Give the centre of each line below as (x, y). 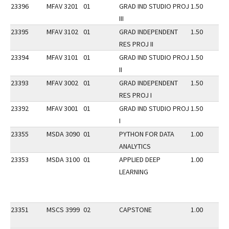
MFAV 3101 (62, 57)
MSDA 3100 (63, 159)
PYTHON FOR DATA (147, 134)
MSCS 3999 (63, 210)
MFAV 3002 (62, 83)
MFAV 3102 (62, 32)
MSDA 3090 (63, 134)
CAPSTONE (135, 210)
